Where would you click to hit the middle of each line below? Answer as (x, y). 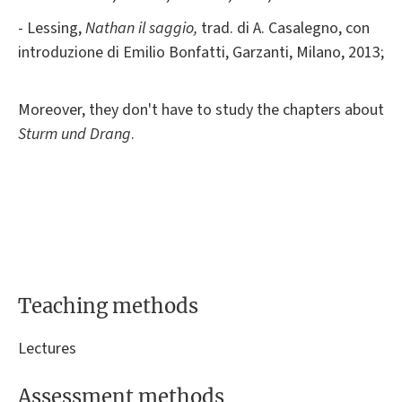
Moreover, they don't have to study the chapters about (201, 109)
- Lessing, (52, 28)
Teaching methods (108, 306)
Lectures (47, 348)
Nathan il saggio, (141, 28)
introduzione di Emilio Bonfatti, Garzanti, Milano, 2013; (201, 52)
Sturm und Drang (74, 134)
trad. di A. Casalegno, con (284, 28)
